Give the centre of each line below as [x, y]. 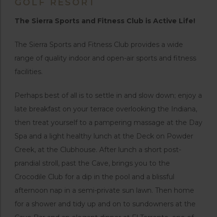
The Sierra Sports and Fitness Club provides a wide [99, 45]
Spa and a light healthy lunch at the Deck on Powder [104, 136]
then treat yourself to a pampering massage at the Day [108, 123]
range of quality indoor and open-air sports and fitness [105, 58]
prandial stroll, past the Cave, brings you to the [92, 163]
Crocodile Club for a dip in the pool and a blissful [94, 177]
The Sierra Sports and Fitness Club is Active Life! [105, 21]
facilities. [29, 72]
